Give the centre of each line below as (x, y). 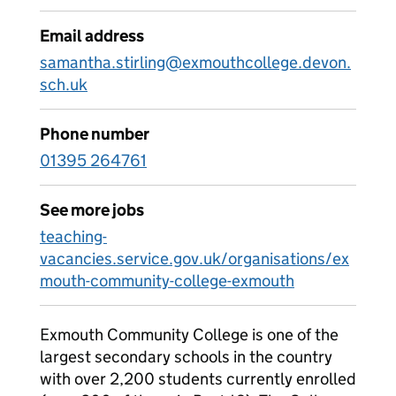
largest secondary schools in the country (186, 357)
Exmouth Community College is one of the (189, 335)
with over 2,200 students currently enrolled (198, 379)
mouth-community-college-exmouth (167, 281)
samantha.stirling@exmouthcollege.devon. (195, 62)
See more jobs (92, 210)
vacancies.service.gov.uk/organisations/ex (194, 259)
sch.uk (64, 84)
